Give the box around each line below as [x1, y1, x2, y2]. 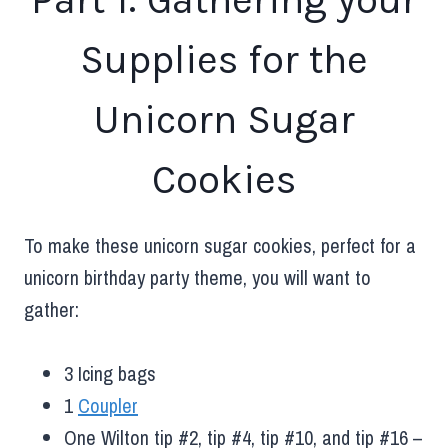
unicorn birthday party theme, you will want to [24, 263, 371, 291]
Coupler [78, 391, 138, 419]
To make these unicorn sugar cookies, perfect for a [24, 231, 416, 259]
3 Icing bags [64, 359, 156, 387]
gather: [24, 295, 79, 323]
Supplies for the [80, 35, 368, 83]
